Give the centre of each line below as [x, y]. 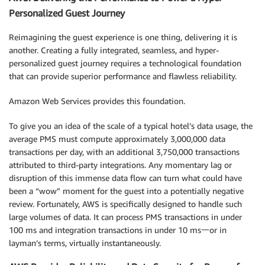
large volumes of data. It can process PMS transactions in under [125, 216]
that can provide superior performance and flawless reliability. [123, 76]
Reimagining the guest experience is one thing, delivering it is [123, 37]
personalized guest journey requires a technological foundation [125, 63]
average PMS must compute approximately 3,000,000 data [117, 138]
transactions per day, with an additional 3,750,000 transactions [124, 151]
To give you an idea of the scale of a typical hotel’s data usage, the [131, 125]
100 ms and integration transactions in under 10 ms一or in [118, 230]
